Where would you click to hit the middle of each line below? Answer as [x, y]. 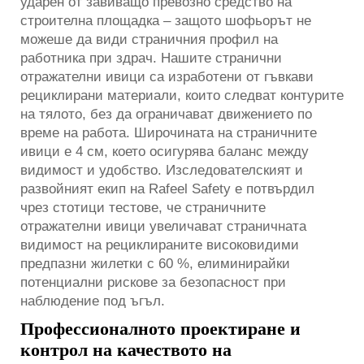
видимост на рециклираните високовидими [160, 245]
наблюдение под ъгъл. [93, 301]
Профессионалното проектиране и [160, 328]
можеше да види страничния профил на [149, 39]
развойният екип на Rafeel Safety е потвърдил [167, 188]
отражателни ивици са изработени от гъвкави [167, 76]
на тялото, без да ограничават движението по [166, 114]
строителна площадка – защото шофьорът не [166, 20]
